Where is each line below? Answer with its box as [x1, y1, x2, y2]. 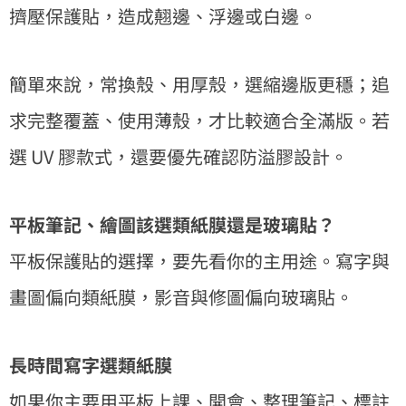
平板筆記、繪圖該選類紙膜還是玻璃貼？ [9, 210, 335, 237]
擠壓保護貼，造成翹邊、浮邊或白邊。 [9, 2, 317, 29]
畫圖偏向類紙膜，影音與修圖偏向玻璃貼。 [9, 283, 353, 310]
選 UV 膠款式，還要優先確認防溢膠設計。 [9, 142, 348, 169]
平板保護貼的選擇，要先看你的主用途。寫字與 [9, 246, 390, 274]
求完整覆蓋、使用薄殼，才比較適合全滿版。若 [9, 106, 390, 133]
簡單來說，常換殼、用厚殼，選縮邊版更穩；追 [9, 70, 390, 97]
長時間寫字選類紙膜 [9, 351, 172, 378]
